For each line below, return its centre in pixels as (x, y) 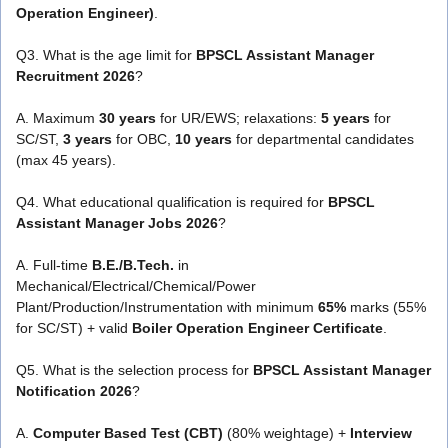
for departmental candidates (323, 138)
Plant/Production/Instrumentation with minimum (167, 306)
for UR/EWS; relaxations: (238, 117)
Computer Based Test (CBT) (128, 432)
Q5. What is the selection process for (134, 369)
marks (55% (386, 306)
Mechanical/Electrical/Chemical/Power (136, 285)
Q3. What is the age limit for (106, 54)
